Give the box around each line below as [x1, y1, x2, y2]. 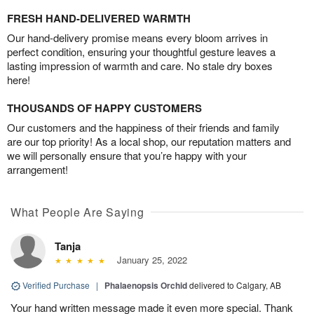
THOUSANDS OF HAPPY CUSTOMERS [7, 100, 202, 116]
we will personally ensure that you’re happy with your [7, 147, 247, 163]
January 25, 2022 [111, 252, 187, 266]
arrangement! [7, 161, 68, 177]
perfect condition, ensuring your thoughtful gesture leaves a [7, 43, 275, 59]
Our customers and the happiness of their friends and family [7, 119, 280, 135]
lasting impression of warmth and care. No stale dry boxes [7, 57, 273, 73]
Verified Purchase [20, 278, 92, 291]
